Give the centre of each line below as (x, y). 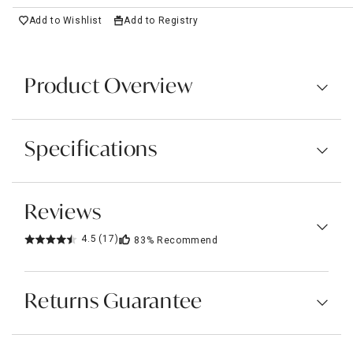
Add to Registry (161, 20)
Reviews (63, 213)
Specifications (91, 150)
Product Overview (109, 87)
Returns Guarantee (114, 302)
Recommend (188, 240)
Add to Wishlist (65, 20)
